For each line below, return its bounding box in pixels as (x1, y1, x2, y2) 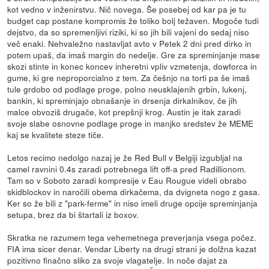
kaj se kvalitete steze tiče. (7, 128, 104, 141)
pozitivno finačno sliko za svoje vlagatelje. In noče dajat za (7, 253, 228, 266)
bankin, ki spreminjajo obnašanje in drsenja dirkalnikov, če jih (7, 94, 238, 106)
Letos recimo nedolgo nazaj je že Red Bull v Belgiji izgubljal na (7, 151, 243, 163)
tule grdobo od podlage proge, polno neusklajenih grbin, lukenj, (7, 82, 247, 95)
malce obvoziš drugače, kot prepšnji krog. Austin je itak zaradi (7, 105, 241, 118)
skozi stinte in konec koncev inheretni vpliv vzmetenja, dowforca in (7, 59, 258, 72)
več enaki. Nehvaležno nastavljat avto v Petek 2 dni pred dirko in (7, 37, 252, 49)
